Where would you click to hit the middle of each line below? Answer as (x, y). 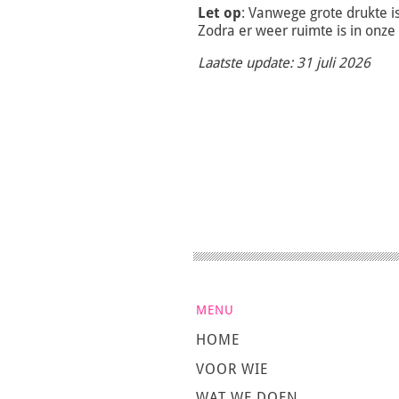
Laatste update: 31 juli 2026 (284, 63)
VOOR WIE (232, 369)
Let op (220, 13)
